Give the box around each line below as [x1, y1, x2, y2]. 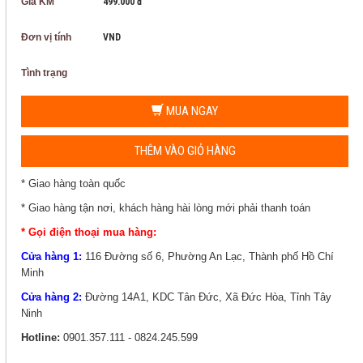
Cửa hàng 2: [21, 291, 82, 303]
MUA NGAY [164, 104, 218, 118]
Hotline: [21, 331, 60, 344]
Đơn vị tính [21, 32, 71, 43]
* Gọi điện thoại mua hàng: [21, 226, 156, 238]
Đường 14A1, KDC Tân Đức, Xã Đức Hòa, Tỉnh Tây [85, 291, 331, 303]
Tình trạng [21, 67, 67, 79]
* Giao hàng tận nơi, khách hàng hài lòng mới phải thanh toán [21, 202, 310, 214]
